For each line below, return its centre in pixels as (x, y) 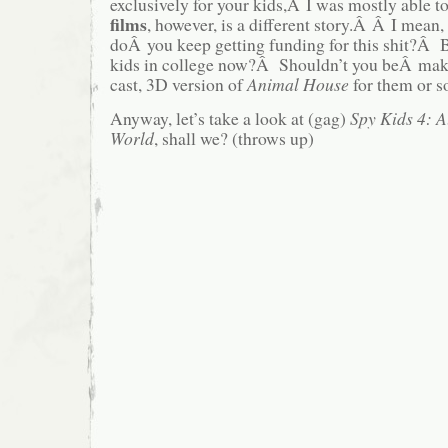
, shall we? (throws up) (234, 138)
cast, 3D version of (178, 84)
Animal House (298, 84)
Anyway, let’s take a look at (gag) (230, 118)
